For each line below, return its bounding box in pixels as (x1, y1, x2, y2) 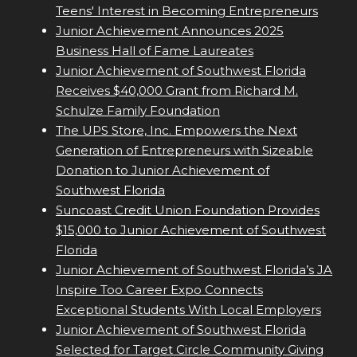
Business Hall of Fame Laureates (56, 43, 253, 59)
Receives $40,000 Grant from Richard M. (56, 83, 298, 99)
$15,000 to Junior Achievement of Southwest (56, 222, 326, 238)
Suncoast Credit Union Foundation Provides (56, 202, 320, 218)
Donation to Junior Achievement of (56, 163, 269, 178)
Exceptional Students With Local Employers (56, 302, 321, 318)
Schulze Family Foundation (56, 103, 220, 119)
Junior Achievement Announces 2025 (56, 23, 284, 39)
